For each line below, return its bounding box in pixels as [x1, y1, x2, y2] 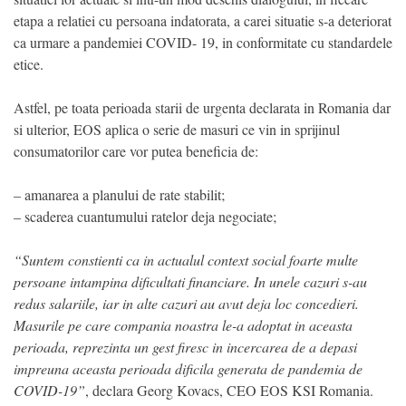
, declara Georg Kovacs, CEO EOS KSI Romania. [85, 380, 373, 400]
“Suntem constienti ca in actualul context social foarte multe [14, 249, 358, 269]
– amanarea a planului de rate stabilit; [14, 184, 225, 204]
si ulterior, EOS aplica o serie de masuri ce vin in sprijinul [14, 119, 340, 139]
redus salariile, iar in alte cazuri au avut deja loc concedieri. [14, 293, 359, 313]
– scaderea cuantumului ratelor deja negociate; [14, 206, 276, 226]
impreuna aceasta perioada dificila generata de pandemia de [14, 358, 362, 378]
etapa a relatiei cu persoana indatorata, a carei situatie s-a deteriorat [14, 10, 391, 30]
